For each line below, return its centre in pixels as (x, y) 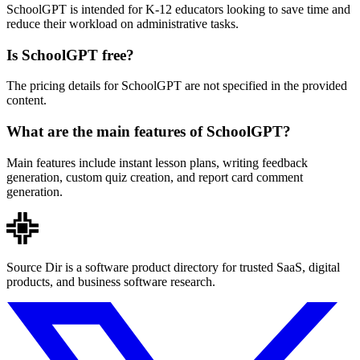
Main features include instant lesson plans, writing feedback (157, 162)
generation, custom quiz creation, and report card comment (155, 177)
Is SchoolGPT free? (70, 55)
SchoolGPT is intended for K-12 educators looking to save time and (178, 9)
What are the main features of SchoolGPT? (149, 132)
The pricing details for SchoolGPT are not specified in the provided (177, 86)
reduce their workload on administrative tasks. (123, 23)
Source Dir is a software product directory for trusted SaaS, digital (173, 267)
